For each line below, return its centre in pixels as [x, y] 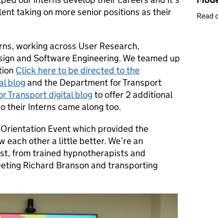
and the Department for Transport [93, 82]
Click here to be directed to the [78, 70]
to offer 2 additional [132, 95]
